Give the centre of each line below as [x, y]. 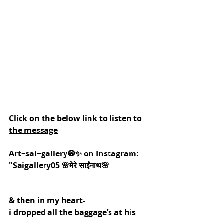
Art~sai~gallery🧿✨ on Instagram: [75, 153]
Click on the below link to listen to [76, 118]
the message [33, 130]
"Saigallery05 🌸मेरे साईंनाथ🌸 [59, 165]
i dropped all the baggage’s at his [73, 212]
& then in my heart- [47, 200]
